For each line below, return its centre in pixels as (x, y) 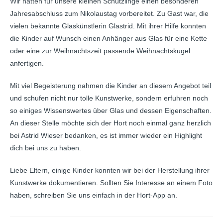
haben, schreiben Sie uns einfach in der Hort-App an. (94, 195)
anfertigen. (27, 63)
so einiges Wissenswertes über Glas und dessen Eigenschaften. (111, 111)
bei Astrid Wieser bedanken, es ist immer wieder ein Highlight (106, 135)
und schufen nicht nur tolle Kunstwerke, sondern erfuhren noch (109, 98)
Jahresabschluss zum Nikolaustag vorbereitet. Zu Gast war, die (109, 13)
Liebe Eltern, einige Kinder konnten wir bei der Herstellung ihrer (110, 170)
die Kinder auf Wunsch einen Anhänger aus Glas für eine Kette (109, 38)
